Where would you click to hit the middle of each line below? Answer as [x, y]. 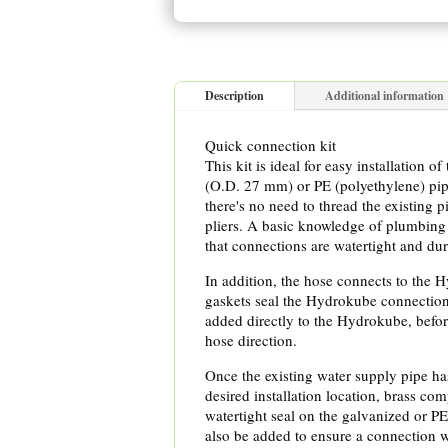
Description [234, 96]
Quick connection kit [270, 145]
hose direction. [251, 340]
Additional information [384, 96]
